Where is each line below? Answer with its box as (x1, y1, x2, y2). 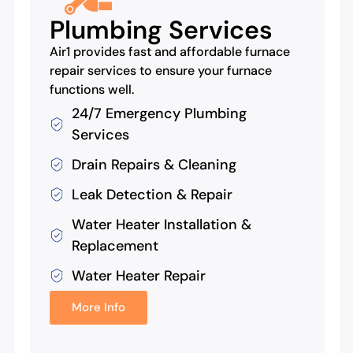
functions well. (50, 80, 134, 98)
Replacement (71, 236, 158, 255)
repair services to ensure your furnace (50, 61, 272, 79)
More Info (72, 299, 125, 315)
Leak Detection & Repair (71, 184, 232, 204)
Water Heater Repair (71, 266, 206, 285)
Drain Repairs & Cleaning (71, 154, 236, 174)
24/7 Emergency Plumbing (71, 103, 247, 123)
